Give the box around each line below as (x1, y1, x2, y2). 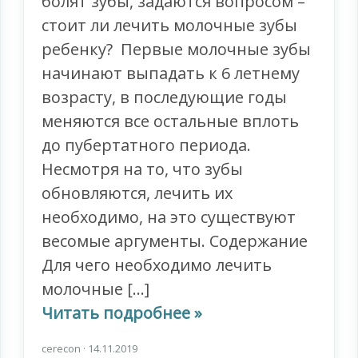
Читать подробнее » (42, 302, 203, 324)
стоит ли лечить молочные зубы (42, 14, 298, 37)
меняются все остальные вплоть (42, 110, 300, 133)
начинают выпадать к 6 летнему (42, 62, 300, 85)
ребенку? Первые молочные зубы (42, 38, 312, 61)
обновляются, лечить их (42, 182, 233, 205)
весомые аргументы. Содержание (42, 230, 308, 253)
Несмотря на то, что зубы (42, 158, 244, 181)
